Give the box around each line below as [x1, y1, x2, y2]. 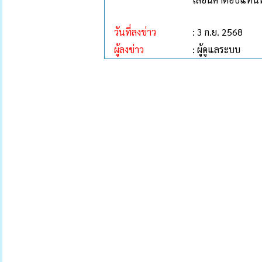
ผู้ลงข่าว [105, 43, 144, 56]
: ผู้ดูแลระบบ [192, 43, 240, 56]
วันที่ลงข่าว [105, 26, 156, 38]
